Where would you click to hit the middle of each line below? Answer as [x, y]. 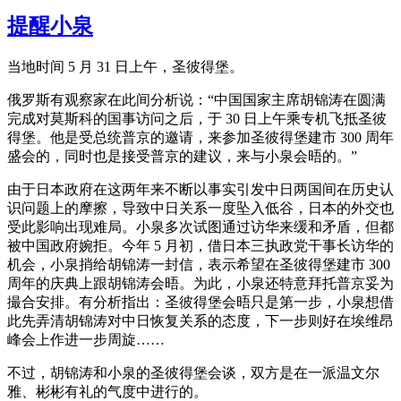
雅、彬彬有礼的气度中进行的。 [107, 391]
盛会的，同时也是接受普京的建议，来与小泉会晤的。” [182, 156]
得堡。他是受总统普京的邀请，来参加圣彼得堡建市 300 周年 [200, 137]
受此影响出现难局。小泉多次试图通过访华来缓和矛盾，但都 [200, 226]
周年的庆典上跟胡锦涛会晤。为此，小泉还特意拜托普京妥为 [200, 283]
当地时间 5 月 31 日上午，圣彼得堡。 [125, 66]
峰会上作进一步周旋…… [86, 339]
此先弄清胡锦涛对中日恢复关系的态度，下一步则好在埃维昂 [200, 320]
